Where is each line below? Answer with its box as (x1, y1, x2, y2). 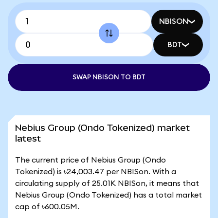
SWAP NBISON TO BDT (73, 74, 145, 81)
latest (15, 133, 41, 144)
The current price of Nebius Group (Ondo (15, 156, 166, 164)
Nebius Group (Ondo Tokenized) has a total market (15, 191, 202, 199)
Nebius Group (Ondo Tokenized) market (15, 123, 190, 133)
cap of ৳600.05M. (15, 203, 79, 211)
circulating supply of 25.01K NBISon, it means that (15, 180, 199, 187)
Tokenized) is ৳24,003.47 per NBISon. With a (15, 168, 176, 176)
